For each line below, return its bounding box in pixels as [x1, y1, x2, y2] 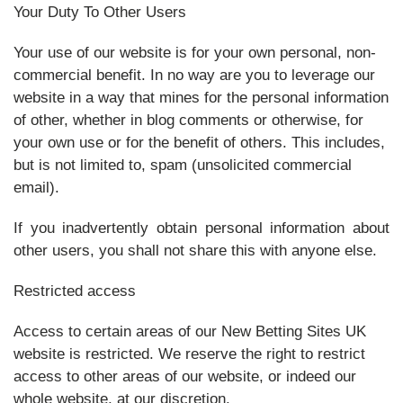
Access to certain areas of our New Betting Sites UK [13, 323, 366, 340]
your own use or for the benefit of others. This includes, [13, 134, 385, 151]
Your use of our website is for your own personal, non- [13, 44, 376, 61]
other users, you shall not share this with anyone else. [13, 242, 377, 259]
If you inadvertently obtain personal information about [13, 219, 390, 237]
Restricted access [13, 282, 136, 300]
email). [13, 179, 59, 196]
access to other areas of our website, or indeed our [13, 368, 356, 385]
